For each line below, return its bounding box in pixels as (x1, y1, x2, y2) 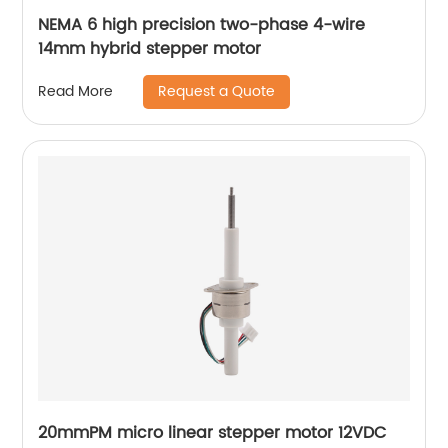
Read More (38, 80, 114, 104)
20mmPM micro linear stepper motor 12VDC (38, 419, 387, 446)
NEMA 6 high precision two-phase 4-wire (38, 11, 366, 38)
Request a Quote (158, 79, 276, 103)
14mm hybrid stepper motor (38, 35, 262, 62)
